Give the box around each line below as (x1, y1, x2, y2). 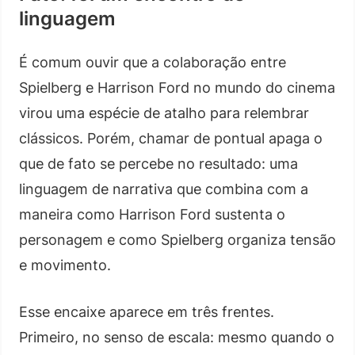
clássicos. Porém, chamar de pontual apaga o (19, 129, 323, 147)
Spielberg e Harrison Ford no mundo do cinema (19, 78, 335, 96)
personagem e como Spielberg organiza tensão (19, 231, 336, 248)
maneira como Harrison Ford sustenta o (19, 205, 285, 223)
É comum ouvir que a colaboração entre (19, 53, 286, 71)
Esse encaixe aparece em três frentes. (19, 303, 274, 320)
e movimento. (19, 256, 111, 273)
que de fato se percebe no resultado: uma (19, 155, 298, 172)
